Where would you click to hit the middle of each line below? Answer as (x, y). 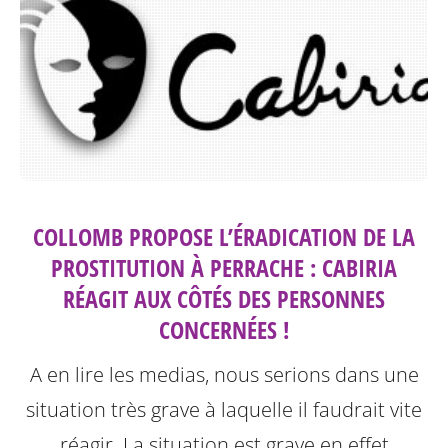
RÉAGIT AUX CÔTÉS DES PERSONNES (224, 298)
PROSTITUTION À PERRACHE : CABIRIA (224, 267)
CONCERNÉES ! (224, 329)
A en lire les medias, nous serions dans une (224, 374)
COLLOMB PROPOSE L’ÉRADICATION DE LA (224, 236)
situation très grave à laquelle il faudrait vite (224, 409)
